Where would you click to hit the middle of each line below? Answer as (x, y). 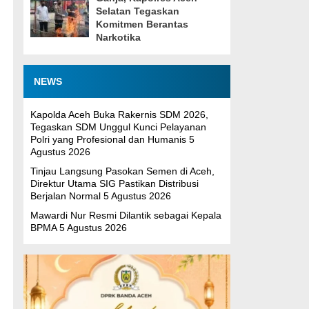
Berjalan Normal (65, 196)
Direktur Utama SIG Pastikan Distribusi (114, 183)
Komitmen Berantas (142, 24)
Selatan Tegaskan (137, 11)
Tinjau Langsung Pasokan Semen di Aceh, (122, 171)
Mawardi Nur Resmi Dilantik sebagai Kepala (126, 215)
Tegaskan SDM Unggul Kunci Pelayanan (118, 127)
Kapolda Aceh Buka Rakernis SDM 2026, (119, 114)
